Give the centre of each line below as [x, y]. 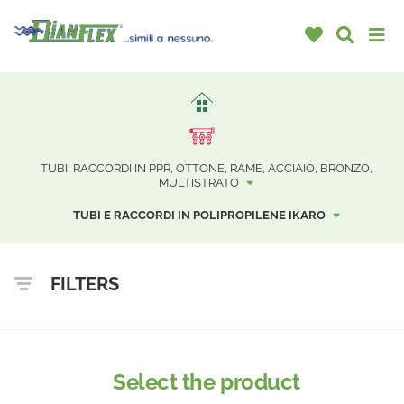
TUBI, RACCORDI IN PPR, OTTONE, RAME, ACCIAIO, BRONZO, [206, 169]
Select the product [207, 382]
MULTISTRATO [200, 183]
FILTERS [85, 285]
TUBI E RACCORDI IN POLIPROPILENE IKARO [200, 215]
